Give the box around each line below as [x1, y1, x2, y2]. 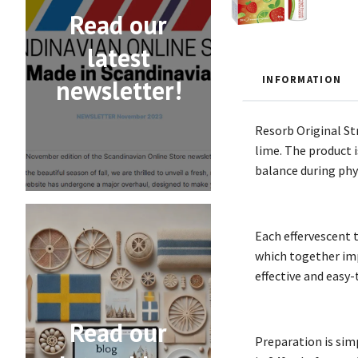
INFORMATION [262, 72, 342, 86]
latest [86, 41, 150, 75]
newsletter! [55, 74, 181, 108]
